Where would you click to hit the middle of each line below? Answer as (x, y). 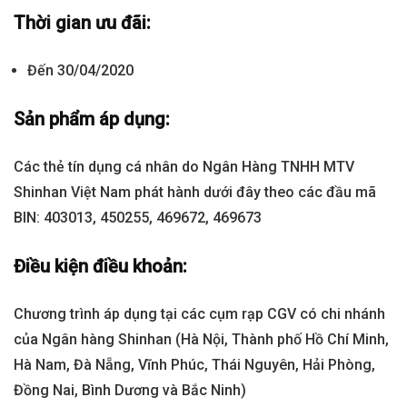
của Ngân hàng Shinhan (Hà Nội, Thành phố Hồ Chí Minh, (201, 339)
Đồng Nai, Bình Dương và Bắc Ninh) (130, 390)
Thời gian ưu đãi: (82, 22)
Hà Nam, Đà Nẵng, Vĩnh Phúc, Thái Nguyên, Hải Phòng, (194, 364)
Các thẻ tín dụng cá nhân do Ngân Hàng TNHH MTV (184, 166)
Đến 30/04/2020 (80, 70)
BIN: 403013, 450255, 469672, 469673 (138, 217)
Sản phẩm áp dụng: (92, 119)
